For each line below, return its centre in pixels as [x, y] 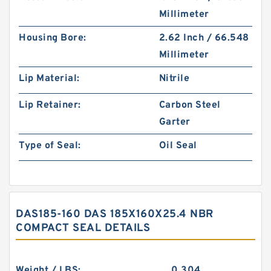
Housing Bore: [53, 38]
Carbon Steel [190, 105]
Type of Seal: [50, 146]
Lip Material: [49, 79]
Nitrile [174, 79]
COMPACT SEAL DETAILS [83, 228]
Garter [175, 122]
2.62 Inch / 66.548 [204, 38]
